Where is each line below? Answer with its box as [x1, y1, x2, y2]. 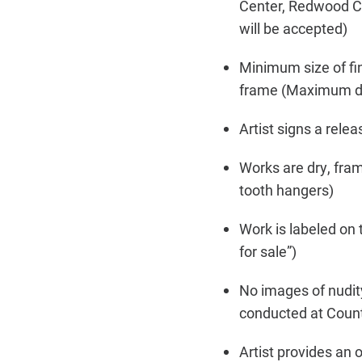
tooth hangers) [239, 180, 334, 200]
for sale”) [239, 242, 297, 261]
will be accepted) [239, 19, 347, 38]
